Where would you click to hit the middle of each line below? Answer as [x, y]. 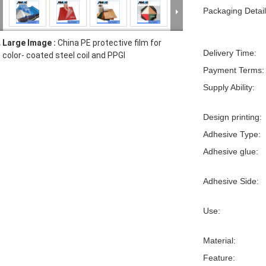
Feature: [219, 258]
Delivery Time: [230, 53]
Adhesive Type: [232, 134]
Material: [219, 240]
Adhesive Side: [231, 181]
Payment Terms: [234, 70]
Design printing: [232, 117]
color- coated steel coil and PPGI [64, 55]
